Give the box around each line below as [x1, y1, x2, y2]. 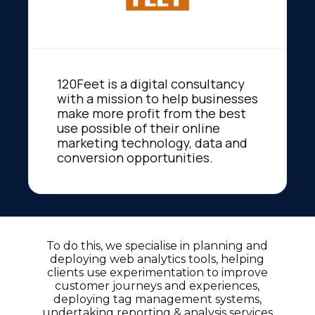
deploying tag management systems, [53, 292, 262, 307]
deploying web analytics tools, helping [50, 252, 265, 266]
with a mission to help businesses [57, 90, 258, 108]
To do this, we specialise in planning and [46, 239, 269, 253]
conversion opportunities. [57, 149, 213, 167]
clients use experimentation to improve [46, 266, 268, 280]
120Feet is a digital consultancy [57, 75, 245, 93]
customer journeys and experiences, [55, 279, 260, 293]
